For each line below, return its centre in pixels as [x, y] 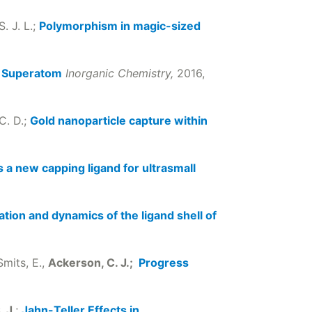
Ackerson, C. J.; [93, 263]
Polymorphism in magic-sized [120, 26]
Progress [164, 263]
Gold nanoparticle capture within [119, 120]
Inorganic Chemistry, [119, 73]
